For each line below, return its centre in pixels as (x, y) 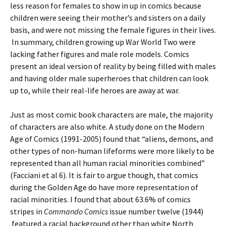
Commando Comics (76, 211)
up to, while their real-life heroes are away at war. (95, 90)
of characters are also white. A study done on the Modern (107, 127)
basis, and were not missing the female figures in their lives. (113, 30)
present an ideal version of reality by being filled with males (113, 66)
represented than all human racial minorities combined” (107, 163)
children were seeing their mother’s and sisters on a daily (108, 18)
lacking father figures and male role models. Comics (100, 54)
